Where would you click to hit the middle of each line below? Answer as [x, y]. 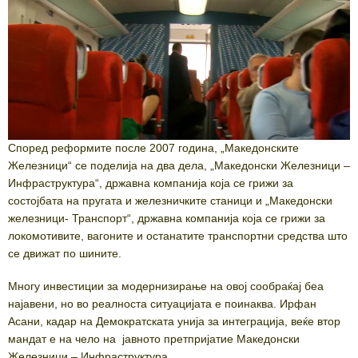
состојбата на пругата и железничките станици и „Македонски [170, 201]
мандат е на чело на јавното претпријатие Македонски [154, 339]
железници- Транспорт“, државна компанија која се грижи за [167, 219]
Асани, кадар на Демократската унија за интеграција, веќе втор [174, 322]
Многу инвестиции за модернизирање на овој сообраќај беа [166, 286]
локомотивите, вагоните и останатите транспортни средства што [178, 236]
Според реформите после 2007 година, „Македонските [153, 148]
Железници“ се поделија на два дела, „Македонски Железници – [179, 166]
